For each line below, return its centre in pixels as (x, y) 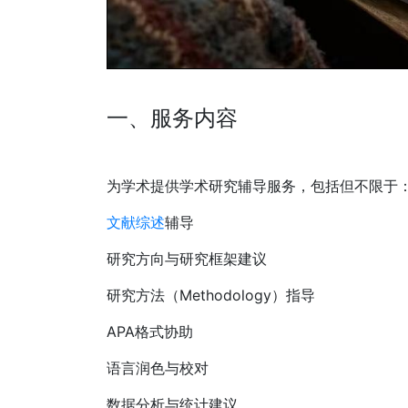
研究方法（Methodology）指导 (211, 296)
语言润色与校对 (158, 368)
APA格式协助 (150, 332)
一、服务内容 (172, 118)
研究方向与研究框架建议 (187, 259)
